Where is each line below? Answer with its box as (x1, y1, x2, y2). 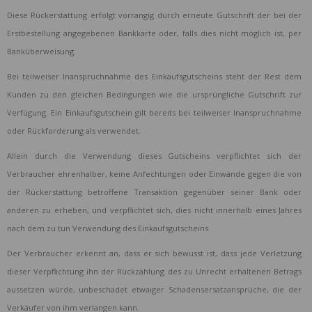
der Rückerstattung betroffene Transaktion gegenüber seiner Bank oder (7, 187, 302, 198)
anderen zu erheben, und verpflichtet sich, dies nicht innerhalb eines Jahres (7, 205, 302, 216)
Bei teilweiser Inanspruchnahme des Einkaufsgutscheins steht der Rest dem (7, 71, 302, 82)
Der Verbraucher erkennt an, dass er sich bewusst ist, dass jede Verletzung (7, 248, 302, 259)
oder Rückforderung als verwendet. (7, 125, 141, 136)
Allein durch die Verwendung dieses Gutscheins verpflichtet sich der (7, 150, 302, 162)
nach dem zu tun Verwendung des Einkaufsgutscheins (7, 223, 208, 234)
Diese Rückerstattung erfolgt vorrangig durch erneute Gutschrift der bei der (7, 10, 302, 21)
